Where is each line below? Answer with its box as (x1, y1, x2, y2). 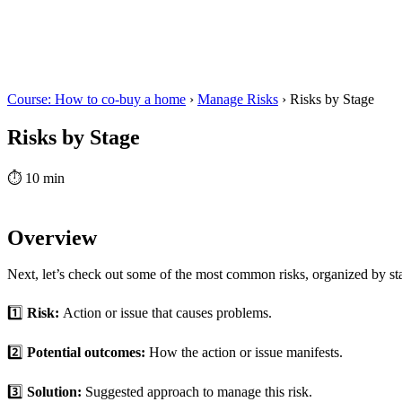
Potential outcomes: (27, 345, 149, 360)
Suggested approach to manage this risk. (85, 383, 312, 399)
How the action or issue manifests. (149, 345, 343, 360)
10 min (25, 170, 65, 186)
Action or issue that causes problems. (63, 305, 272, 321)
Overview (7, 225, 97, 249)
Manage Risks (197, 92, 278, 107)
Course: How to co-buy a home (7, 92, 186, 107)
